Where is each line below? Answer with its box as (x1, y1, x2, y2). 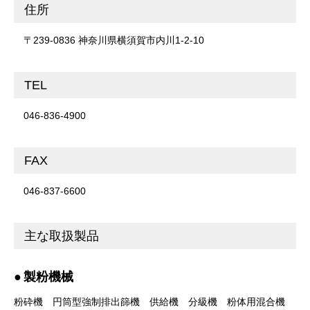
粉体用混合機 (227, 295, 285, 307)
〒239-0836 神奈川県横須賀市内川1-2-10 (24, 35, 204, 46)
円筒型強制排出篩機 (53, 295, 140, 307)
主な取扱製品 (24, 228, 99, 243)
